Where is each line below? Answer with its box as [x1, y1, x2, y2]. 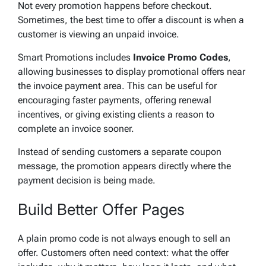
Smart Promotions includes [18, 51, 133, 63]
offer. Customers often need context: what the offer [18, 246, 229, 258]
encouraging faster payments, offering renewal [18, 94, 211, 106]
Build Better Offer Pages [18, 200, 185, 219]
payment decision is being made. [18, 174, 156, 186]
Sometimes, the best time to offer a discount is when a [18, 14, 244, 26]
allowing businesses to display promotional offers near [18, 65, 245, 77]
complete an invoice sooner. [18, 122, 134, 134]
